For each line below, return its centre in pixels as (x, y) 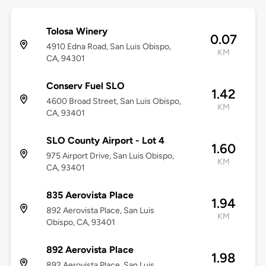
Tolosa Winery (77, 31)
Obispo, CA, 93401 (80, 223)
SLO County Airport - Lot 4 (105, 141)
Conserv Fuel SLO (85, 86)
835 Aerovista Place (90, 195)
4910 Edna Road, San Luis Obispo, (108, 47)
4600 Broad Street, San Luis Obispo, (113, 102)
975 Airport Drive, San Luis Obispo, (110, 156)
